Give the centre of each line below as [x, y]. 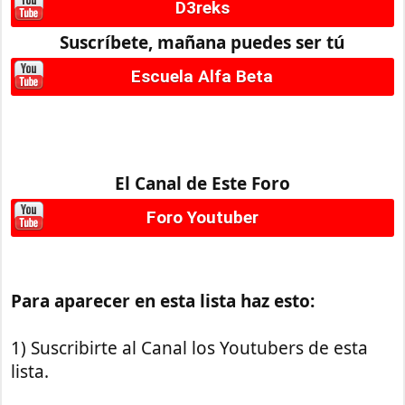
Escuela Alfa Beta [202, 76]
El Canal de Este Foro [202, 184]
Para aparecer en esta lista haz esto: [163, 301]
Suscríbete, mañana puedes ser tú [202, 43]
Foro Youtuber [202, 217]
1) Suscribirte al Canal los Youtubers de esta [190, 348]
